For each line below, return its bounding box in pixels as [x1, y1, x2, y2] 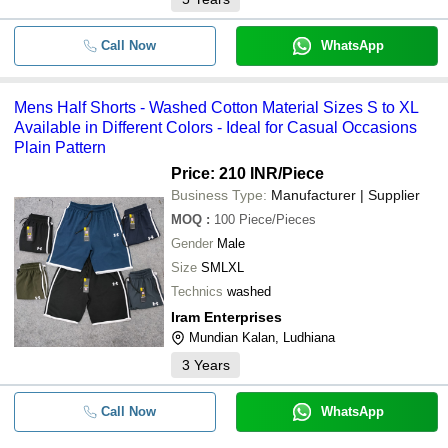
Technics [171, 284, 223, 299]
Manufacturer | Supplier [271, 187, 420, 203]
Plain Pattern [14, 139, 106, 156]
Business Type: [171, 187, 267, 203]
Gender [171, 236, 213, 251]
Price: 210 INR [171, 165, 278, 182]
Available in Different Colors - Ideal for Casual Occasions [14, 119, 417, 136]
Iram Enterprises [171, 309, 282, 325]
